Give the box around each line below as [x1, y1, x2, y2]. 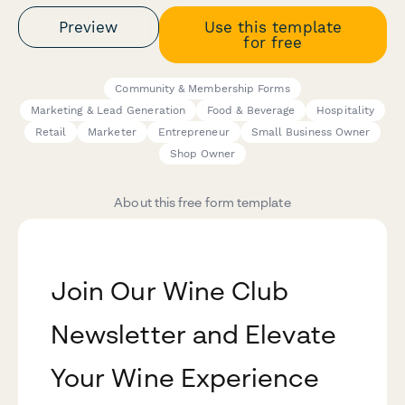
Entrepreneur [157, 126, 230, 139]
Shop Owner [169, 147, 236, 161]
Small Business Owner [250, 126, 371, 139]
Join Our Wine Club [51, 276, 289, 306]
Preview [59, 17, 118, 36]
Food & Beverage [207, 104, 296, 118]
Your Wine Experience [51, 363, 319, 393]
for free [243, 33, 303, 52]
